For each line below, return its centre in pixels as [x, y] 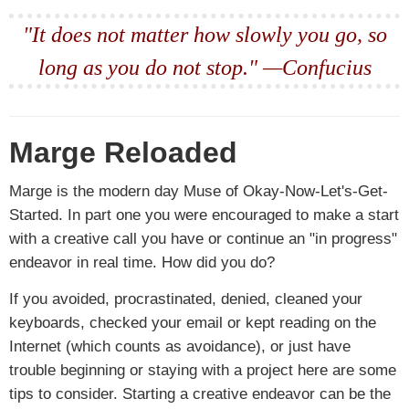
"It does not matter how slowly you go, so [204, 35]
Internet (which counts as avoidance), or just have [180, 346]
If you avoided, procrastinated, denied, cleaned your [186, 299]
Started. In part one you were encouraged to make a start [204, 215]
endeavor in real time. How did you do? [142, 262]
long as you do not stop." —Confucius [204, 68]
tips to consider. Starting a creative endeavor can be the [200, 393]
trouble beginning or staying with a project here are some [203, 370]
